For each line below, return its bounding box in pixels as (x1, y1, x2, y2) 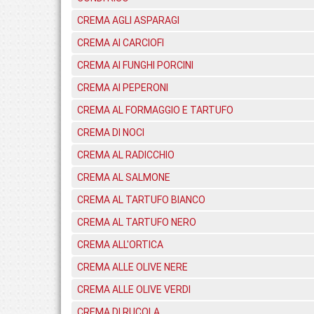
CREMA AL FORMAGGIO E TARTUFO (77, 104, 233, 116)
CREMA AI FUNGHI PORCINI (77, 60, 193, 71)
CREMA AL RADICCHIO (77, 149, 175, 161)
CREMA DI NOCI (77, 127, 144, 138)
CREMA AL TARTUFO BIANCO (77, 194, 205, 205)
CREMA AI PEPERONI (77, 82, 168, 93)
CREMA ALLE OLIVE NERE (77, 261, 188, 273)
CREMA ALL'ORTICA (77, 239, 163, 250)
